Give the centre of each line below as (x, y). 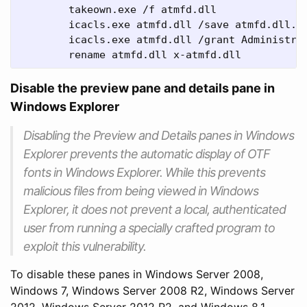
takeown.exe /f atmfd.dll (44, 9)
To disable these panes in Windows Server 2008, (137, 274)
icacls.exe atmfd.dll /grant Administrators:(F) (44, 39)
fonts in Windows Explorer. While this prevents (144, 172)
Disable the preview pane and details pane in (143, 88)
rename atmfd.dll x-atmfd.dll (155, 54)
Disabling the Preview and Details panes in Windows (159, 135)
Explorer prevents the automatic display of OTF (147, 153)
